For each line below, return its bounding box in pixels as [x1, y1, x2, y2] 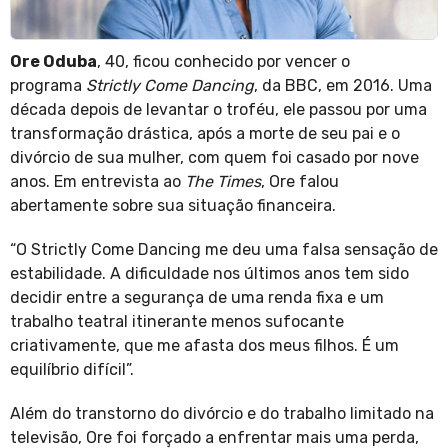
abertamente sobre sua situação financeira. [10, 196, 336, 216]
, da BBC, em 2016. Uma [254, 76, 432, 96]
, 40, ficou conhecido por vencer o [97, 52, 350, 72]
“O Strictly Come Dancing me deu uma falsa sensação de [10, 240, 438, 260]
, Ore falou [261, 172, 339, 192]
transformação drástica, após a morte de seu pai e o [10, 124, 400, 144]
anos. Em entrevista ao [10, 172, 185, 192]
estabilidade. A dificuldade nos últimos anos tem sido [10, 264, 409, 284]
